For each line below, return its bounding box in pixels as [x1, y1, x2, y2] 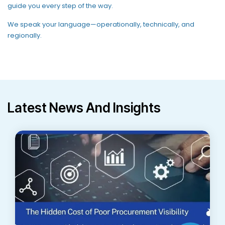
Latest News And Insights [8, 99, 161, 116]
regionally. [8, 30, 42, 40]
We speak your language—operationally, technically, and [8, 19, 194, 29]
